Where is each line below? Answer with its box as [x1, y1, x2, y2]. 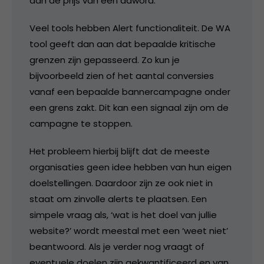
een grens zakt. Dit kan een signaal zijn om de [29, 101, 229, 114]
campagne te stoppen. [29, 117, 133, 130]
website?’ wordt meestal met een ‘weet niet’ [29, 224, 228, 237]
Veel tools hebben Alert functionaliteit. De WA [29, 21, 230, 34]
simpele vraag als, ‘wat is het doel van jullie [29, 208, 217, 221]
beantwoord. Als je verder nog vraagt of [29, 240, 204, 253]
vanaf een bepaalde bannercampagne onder [29, 85, 230, 98]
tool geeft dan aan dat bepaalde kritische [29, 37, 216, 50]
